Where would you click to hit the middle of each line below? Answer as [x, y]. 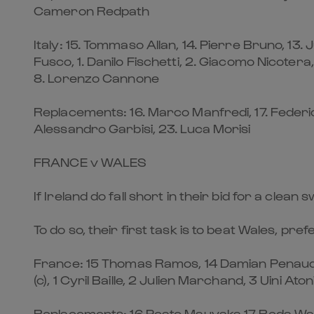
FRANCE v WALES [90, 162]
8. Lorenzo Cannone [96, 77]
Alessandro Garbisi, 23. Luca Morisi [142, 128]
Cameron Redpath [92, 10]
